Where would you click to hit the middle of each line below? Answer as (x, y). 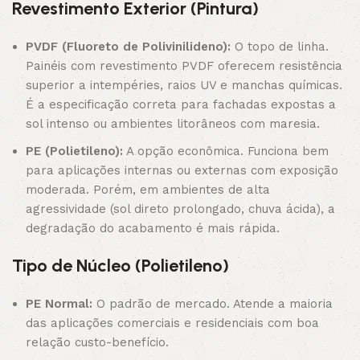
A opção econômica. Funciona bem (226, 151)
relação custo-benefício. (97, 342)
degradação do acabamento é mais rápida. (153, 228)
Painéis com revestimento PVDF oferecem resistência (184, 66)
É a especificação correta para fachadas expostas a (181, 104)
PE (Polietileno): (74, 151)
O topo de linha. (280, 47)
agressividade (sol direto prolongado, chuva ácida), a (180, 209)
